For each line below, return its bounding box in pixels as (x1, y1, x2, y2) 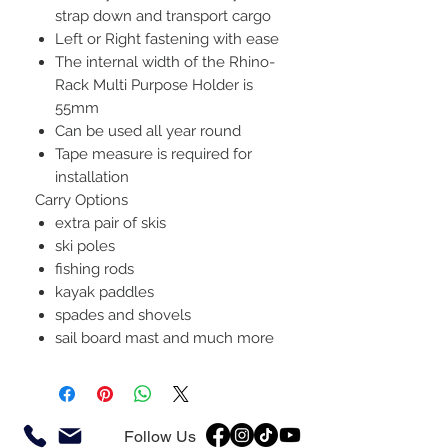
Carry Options (35, 191, 128, 209)
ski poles (55, 237, 115, 255)
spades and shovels (55, 306, 191, 324)
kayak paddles (55, 283, 154, 301)
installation (55, 168, 129, 186)
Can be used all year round (55, 122, 241, 140)
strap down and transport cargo (55, 7, 271, 25)
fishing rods (55, 260, 134, 278)
